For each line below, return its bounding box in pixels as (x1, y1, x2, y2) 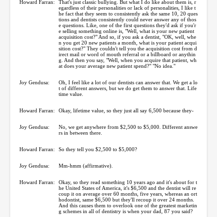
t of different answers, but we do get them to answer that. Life (59, 85, 197, 91)
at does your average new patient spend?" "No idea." (59, 62, 175, 69)
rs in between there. (59, 129, 102, 136)
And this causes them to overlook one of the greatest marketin (59, 202, 197, 208)
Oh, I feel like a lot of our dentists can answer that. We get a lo (59, 79, 198, 85)
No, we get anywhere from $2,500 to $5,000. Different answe (59, 124, 198, 130)
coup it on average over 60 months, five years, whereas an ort (59, 190, 197, 197)
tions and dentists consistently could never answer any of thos (59, 16, 196, 22)
